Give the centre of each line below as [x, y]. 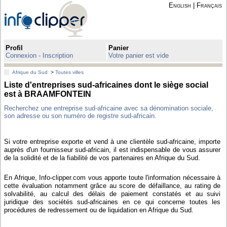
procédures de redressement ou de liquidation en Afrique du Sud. [99, 210]
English [180, 5]
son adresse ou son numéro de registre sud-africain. [81, 116]
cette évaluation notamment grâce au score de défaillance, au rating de [112, 185]
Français [209, 5]
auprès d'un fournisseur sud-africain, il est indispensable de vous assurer [112, 149]
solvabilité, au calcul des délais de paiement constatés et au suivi [112, 194]
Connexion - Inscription [40, 55]
